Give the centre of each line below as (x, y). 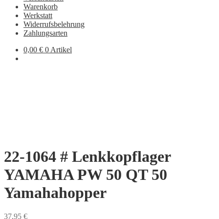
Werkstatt (38, 15)
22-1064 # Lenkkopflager (87, 156)
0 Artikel (58, 50)
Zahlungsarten (45, 33)
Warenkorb (41, 7)
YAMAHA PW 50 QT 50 (86, 174)
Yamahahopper (55, 192)
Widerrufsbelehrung (54, 24)
